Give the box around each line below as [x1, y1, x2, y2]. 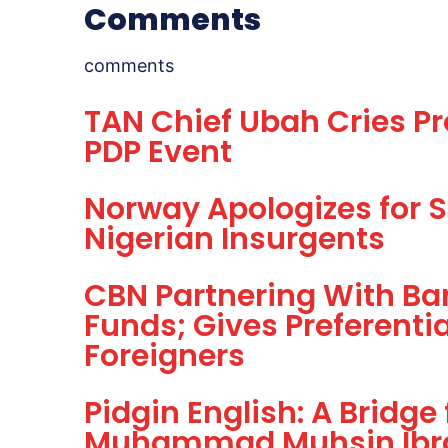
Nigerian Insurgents [84, 218, 385, 261]
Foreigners [84, 335, 245, 378]
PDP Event [84, 131, 232, 174]
